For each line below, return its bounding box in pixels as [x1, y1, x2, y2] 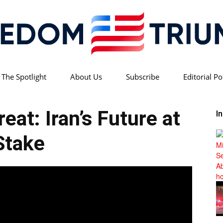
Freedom [111, 82, 140, 93]
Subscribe [125, 72, 159, 82]
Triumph [111, 147, 137, 157]
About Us [70, 72, 102, 82]
